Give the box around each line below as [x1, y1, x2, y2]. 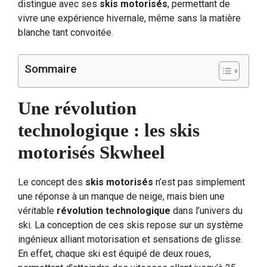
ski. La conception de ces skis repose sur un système [18, 219, 243, 231]
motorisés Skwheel [18, 141, 165, 163]
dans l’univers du [170, 204, 243, 216]
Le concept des [18, 176, 85, 188]
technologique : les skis [18, 119, 200, 141]
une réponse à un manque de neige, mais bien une [18, 190, 225, 202]
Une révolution [18, 97, 136, 119]
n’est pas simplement [153, 176, 245, 188]
